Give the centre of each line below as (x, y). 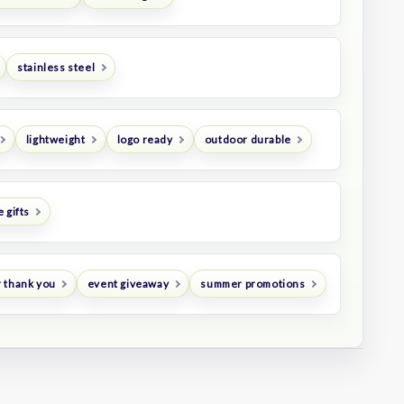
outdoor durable (248, 140)
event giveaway (128, 284)
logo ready (145, 140)
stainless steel (56, 68)
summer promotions (253, 284)
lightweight (55, 140)
